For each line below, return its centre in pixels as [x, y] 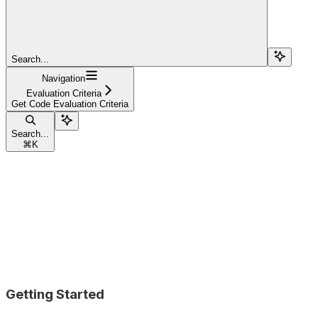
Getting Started [55, 294]
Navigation [64, 78]
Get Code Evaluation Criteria [70, 104]
